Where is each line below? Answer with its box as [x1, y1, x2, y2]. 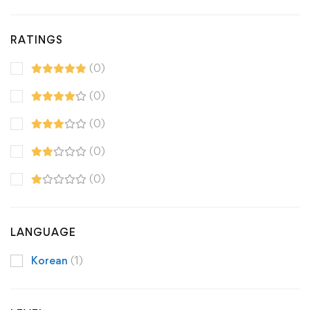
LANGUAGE [10, 225, 76, 239]
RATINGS [10, 33, 63, 46]
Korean [31, 253, 71, 267]
